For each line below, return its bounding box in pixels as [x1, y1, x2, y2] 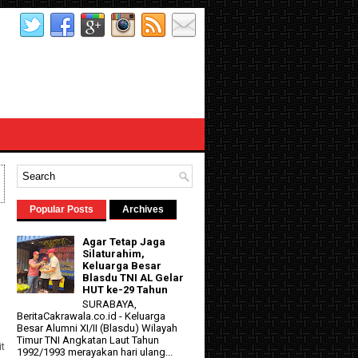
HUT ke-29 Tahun [82, 284, 169, 296]
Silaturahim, [82, 248, 145, 261]
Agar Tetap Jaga [82, 236, 166, 249]
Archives [122, 204, 164, 215]
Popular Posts [30, 204, 93, 215]
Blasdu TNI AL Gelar [82, 272, 185, 284]
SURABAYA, [82, 297, 137, 310]
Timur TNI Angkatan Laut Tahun [17, 333, 159, 346]
